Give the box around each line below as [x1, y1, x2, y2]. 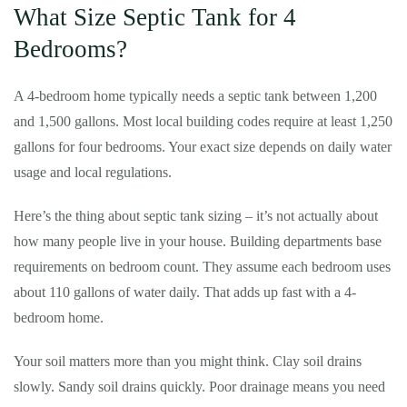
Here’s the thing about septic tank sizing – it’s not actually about [14, 208, 378, 223]
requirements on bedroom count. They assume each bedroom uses [14, 259, 391, 274]
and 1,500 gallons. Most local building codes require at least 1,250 [14, 114, 392, 129]
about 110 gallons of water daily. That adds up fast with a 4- [14, 284, 356, 300]
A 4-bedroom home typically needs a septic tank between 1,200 [14, 88, 377, 104]
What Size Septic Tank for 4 [14, 4, 296, 31]
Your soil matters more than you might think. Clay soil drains [14, 353, 362, 369]
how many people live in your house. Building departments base [14, 233, 382, 249]
